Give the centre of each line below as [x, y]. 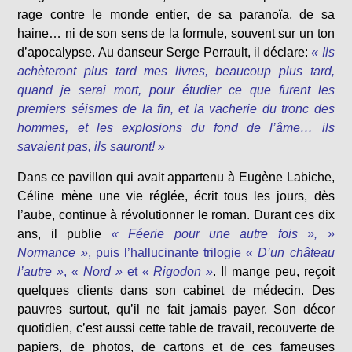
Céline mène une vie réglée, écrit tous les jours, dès [176, 196]
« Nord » [97, 272]
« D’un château [290, 253]
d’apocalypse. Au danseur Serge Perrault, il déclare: [163, 53]
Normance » [53, 253]
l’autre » [41, 272]
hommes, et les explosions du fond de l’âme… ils [176, 128]
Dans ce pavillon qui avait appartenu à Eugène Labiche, [176, 178]
